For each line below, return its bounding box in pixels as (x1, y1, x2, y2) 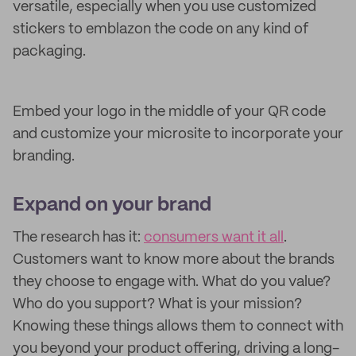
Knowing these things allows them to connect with (13, 319, 343, 334)
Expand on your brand (13, 196, 211, 215)
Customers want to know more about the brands (13, 253, 335, 267)
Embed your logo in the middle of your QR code (13, 105, 326, 119)
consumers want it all (144, 230, 284, 245)
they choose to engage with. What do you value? (13, 275, 331, 289)
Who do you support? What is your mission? (13, 297, 302, 311)
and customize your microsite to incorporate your (13, 127, 343, 141)
